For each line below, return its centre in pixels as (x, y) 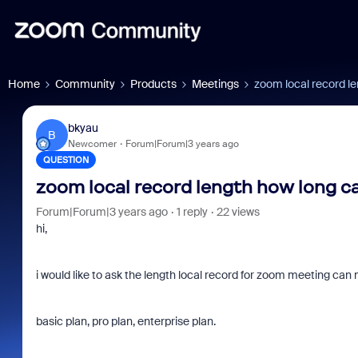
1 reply (192, 212)
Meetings (215, 84)
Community (85, 84)
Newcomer (92, 143)
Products (153, 84)
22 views (238, 212)
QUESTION (66, 160)
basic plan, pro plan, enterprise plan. (125, 321)
